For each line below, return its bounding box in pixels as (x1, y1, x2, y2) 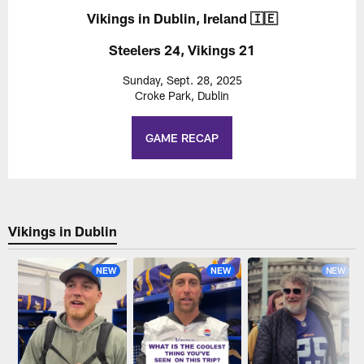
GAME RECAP (145, 131, 219, 145)
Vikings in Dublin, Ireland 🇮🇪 (86, 10, 278, 27)
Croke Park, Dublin (135, 89, 229, 103)
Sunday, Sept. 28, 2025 (122, 73, 242, 88)
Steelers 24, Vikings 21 (109, 41, 255, 58)
